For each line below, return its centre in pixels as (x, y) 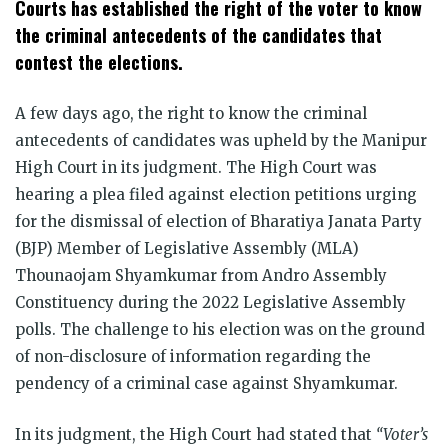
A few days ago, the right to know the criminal (191, 113)
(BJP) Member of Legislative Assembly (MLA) (187, 248)
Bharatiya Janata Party (336, 221)
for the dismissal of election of (132, 221)
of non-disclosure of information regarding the (193, 356)
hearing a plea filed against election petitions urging (216, 194)
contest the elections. (101, 61)
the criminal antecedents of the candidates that (198, 34)
